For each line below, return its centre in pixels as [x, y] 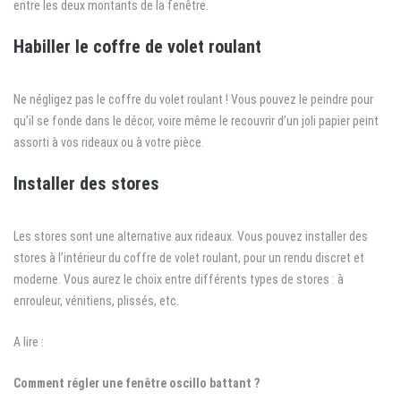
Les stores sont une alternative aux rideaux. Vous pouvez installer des [191, 236]
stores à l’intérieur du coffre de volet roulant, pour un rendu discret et [189, 257]
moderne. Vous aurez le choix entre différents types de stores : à [179, 279]
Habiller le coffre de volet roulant [137, 46]
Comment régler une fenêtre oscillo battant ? [137, 383]
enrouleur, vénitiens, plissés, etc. [96, 300]
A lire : [29, 341]
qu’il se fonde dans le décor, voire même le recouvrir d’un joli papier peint [196, 120]
